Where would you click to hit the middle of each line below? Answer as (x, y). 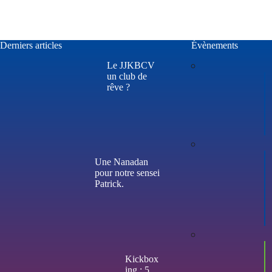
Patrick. (109, 184)
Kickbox (142, 259)
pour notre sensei (127, 173)
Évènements (214, 45)
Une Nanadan (121, 162)
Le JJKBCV (131, 65)
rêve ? (118, 87)
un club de (127, 76)
